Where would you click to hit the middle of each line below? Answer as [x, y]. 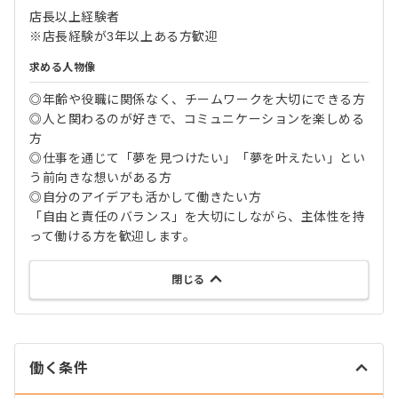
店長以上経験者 [75, 17]
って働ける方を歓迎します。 [113, 236]
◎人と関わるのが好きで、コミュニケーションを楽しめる [197, 119]
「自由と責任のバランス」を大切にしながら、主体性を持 [198, 217]
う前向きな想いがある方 [101, 178]
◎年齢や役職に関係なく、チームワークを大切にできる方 [198, 99]
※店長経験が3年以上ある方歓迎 [124, 36]
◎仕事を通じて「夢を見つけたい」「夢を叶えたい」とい [198, 158]
